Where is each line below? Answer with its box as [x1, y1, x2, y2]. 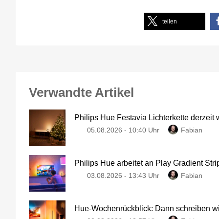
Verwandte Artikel [29, 85, 134, 100]
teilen [162, 18, 177, 25]
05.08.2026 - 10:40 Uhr [87, 126, 159, 134]
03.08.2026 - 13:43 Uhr [87, 172, 159, 180]
